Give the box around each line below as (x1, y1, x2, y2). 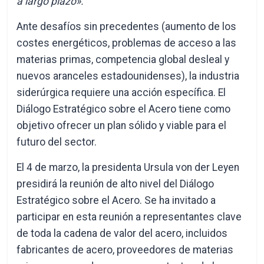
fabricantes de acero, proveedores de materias (16, 244, 234, 256)
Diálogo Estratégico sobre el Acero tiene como (16, 103, 231, 115)
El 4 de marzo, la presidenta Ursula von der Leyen (16, 161, 240, 173)
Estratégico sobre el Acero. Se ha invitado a (16, 194, 216, 206)
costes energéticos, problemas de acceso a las (16, 37, 237, 49)
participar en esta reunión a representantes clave (16, 211, 242, 223)
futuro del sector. (16, 136, 97, 148)
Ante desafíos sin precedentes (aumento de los (16, 21, 237, 32)
